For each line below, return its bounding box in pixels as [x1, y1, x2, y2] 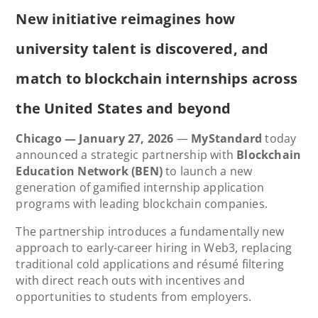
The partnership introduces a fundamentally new [16, 223, 285, 239]
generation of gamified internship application [16, 179, 265, 195]
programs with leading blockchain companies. [16, 195, 268, 212]
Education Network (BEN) [16, 163, 163, 179]
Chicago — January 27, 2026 [16, 130, 174, 146]
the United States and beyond [16, 98, 231, 118]
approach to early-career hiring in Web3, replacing [16, 239, 292, 256]
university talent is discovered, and [16, 38, 269, 58]
